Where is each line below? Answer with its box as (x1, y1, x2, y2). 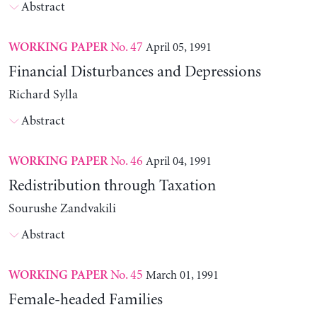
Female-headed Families (8, 292, 163, 309)
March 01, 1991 (145, 269, 219, 282)
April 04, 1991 (145, 155, 212, 168)
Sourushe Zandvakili (8, 202, 116, 217)
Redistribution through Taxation (8, 178, 216, 195)
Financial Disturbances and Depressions (8, 64, 261, 81)
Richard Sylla (8, 88, 78, 103)
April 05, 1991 (145, 41, 212, 54)
